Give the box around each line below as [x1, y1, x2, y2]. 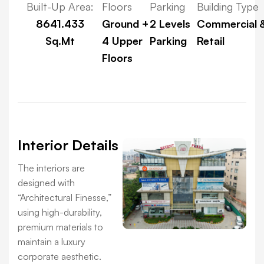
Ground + [102, 16, 148, 30]
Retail [197, 34, 225, 47]
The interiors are [18, 161, 85, 174]
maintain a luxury [18, 235, 85, 247]
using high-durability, [18, 206, 102, 218]
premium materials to [18, 220, 103, 233]
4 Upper [102, 34, 143, 47]
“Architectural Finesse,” [18, 191, 111, 203]
